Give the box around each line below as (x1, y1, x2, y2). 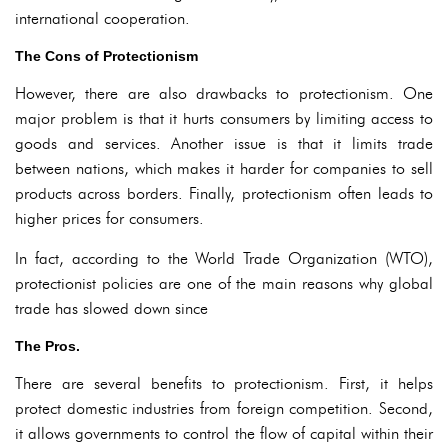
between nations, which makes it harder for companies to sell (15, 159, 433, 178)
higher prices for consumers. (15, 209, 204, 228)
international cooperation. (15, 9, 190, 28)
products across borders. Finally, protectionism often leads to (15, 184, 433, 203)
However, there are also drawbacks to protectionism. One (15, 84, 433, 103)
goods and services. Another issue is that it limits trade (15, 134, 433, 153)
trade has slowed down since (15, 299, 208, 318)
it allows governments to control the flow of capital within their (15, 424, 433, 443)
